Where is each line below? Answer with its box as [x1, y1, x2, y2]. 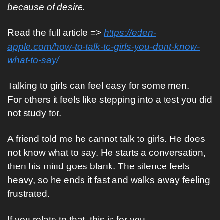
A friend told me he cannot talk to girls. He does [7, 134, 205, 144]
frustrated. [7, 189, 50, 199]
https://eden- [104, 27, 156, 38]
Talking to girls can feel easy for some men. [7, 81, 189, 91]
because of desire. [7, 2, 85, 12]
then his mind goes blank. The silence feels [7, 161, 190, 171]
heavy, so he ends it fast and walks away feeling [7, 175, 210, 185]
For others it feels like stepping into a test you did [7, 94, 212, 105]
